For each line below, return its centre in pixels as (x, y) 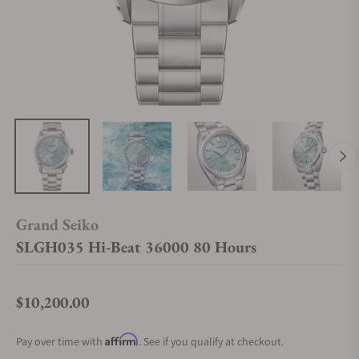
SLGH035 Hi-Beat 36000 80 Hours (136, 247)
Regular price (50, 311)
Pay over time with (61, 341)
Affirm (122, 339)
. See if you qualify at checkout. (211, 341)
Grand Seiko (57, 224)
